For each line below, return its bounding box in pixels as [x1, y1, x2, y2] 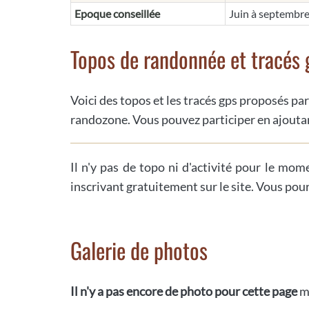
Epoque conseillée [74, 6, 160, 20]
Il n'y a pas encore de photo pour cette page [70, 283, 299, 299]
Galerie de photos [70, 233, 208, 266]
